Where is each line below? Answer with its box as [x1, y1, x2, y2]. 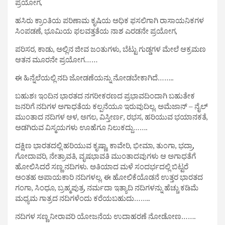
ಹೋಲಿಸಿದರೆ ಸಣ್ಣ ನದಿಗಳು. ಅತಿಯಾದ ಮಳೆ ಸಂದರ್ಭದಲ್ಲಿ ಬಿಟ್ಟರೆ [15, 162, 188, 175]
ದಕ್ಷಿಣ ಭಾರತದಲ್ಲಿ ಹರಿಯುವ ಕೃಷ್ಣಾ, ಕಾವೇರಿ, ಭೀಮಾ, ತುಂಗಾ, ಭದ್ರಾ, [15, 141, 194, 154]
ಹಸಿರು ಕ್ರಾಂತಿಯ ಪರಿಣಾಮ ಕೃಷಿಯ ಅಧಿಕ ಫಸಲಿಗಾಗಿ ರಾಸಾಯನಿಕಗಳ [15, 16, 204, 29]
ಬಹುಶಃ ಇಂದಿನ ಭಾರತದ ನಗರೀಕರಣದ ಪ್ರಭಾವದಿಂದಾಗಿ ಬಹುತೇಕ [15, 91, 195, 104]
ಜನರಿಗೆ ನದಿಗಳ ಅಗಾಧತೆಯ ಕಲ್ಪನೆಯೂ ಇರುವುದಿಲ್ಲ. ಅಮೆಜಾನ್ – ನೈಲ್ [15, 102, 208, 115]
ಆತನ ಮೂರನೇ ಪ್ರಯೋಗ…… [15, 55, 98, 68]
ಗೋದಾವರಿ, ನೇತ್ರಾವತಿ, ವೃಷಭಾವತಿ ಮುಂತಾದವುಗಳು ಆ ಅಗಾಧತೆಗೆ [15, 152, 196, 165]
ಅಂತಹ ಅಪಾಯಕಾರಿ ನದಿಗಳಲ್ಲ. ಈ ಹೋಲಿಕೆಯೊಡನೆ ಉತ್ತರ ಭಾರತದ [15, 173, 203, 186]
